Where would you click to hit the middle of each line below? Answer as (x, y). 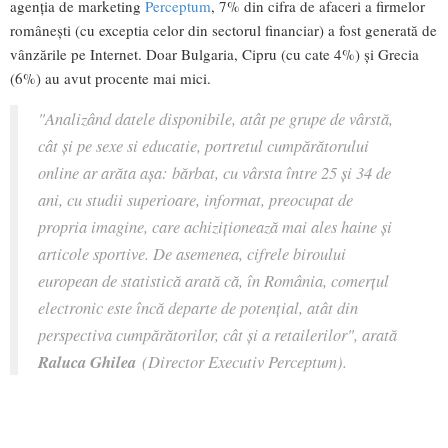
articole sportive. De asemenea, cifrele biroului (192, 253)
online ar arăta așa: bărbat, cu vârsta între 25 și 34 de (214, 172)
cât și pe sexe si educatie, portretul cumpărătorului (203, 145)
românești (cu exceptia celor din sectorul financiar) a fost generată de (223, 29)
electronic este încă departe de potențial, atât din (198, 307)
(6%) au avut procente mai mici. (110, 77)
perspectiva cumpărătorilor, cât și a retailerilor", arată (217, 334)
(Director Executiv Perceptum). (244, 361)
